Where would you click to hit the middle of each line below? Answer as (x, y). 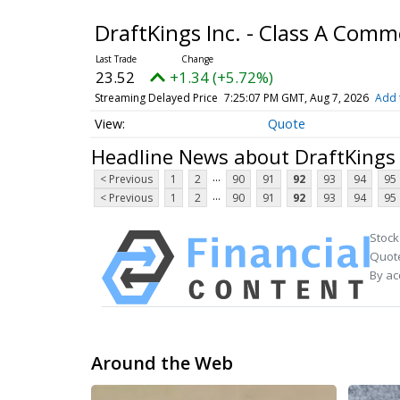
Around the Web (162, 363)
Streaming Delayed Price (156, 98)
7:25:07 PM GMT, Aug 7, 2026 (296, 98)
